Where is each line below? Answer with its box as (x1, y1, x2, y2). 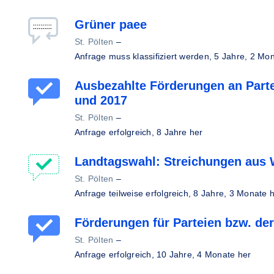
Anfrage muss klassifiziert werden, (75, 51, 215, 61)
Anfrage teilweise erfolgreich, (75, 188, 194, 198)
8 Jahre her (157, 127, 203, 137)
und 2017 (75, 94, 127, 107)
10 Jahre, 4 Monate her (157, 250, 251, 259)
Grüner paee (75, 18, 147, 31)
